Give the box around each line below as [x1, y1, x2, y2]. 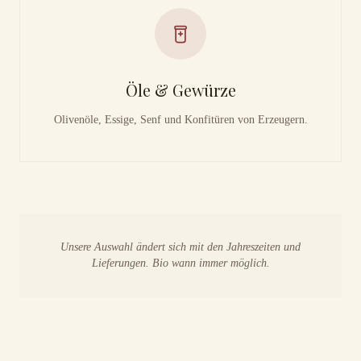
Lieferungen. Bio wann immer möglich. [91, 257, 270, 269]
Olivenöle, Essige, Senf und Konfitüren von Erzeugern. [53, 114, 308, 126]
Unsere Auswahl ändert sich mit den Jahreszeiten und [60, 241, 301, 253]
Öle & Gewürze [125, 79, 236, 101]
